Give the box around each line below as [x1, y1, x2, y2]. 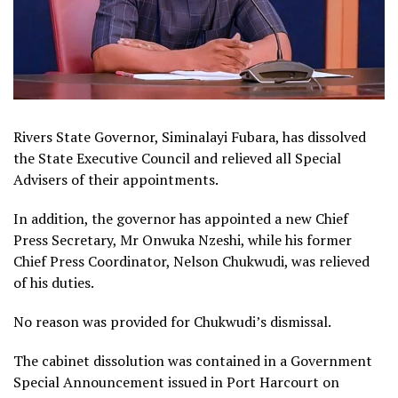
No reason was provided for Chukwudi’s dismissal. [13, 311, 331, 331]
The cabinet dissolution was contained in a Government [13, 350, 372, 370]
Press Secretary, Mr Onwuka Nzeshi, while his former [13, 229, 352, 250]
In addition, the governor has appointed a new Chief [13, 208, 348, 228]
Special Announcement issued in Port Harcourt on [13, 371, 339, 392]
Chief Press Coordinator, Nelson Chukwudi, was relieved [13, 251, 370, 271]
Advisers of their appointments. [13, 169, 219, 189]
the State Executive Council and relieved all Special [13, 147, 341, 168]
